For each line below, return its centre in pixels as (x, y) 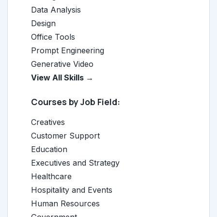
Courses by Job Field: (76, 102)
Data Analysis (56, 10)
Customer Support (65, 136)
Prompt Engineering (68, 50)
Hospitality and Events (72, 190)
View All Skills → (62, 77)
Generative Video (62, 64)
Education (49, 149)
